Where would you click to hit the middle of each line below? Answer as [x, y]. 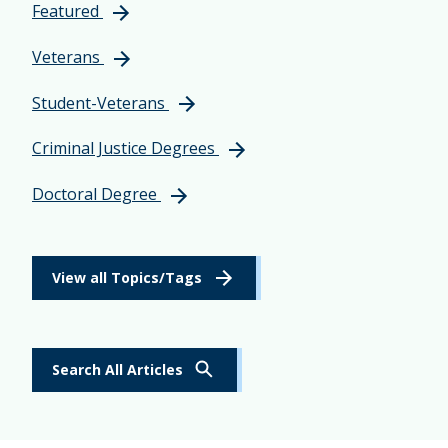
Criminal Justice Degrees [123, 148]
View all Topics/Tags [127, 278]
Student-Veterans [98, 102]
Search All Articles [117, 370]
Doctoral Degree [94, 194]
